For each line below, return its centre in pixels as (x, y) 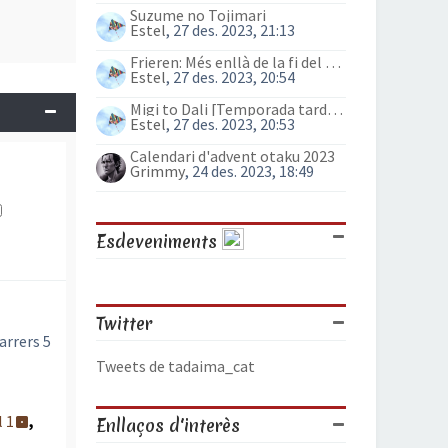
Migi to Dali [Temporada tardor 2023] (335, 109)
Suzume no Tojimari (198, 15)
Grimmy (157, 171)
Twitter (124, 323)
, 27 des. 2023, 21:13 (230, 30)
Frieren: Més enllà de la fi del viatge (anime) (333, 62)
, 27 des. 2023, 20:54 (230, 77)
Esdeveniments (159, 241)
